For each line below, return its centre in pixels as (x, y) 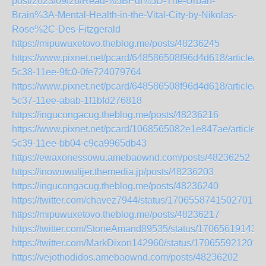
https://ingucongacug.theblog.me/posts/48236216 (115, 115)
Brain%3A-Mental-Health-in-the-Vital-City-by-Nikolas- (124, 15)
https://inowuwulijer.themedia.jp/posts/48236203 (113, 172)
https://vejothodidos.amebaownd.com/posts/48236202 (125, 257)
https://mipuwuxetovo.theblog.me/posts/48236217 (116, 215)
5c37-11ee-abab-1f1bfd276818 (77, 101)
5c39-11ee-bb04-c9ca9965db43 (79, 143)
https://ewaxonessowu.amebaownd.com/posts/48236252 (131, 158)
